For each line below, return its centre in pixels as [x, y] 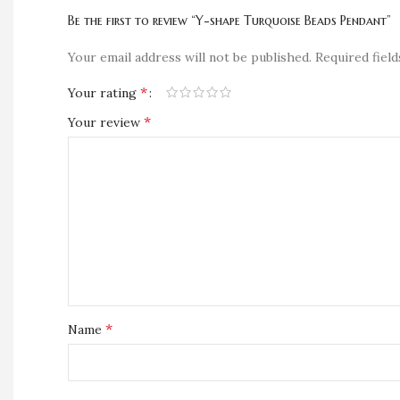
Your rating [104, 93]
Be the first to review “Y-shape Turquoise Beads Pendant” [229, 21]
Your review [106, 122]
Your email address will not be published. [190, 57]
